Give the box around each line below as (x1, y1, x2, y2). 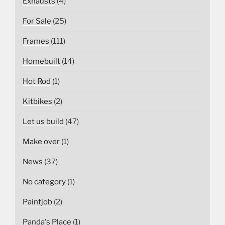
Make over (23, 137, 60, 147)
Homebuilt (23, 57, 60, 66)
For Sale (23, 17, 51, 26)
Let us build (23, 117, 64, 127)
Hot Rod (23, 77, 51, 86)
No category (23, 177, 66, 187)
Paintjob (23, 197, 52, 207)
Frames (23, 37, 49, 46)
